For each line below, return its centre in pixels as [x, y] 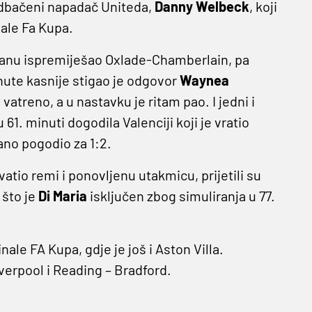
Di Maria [64, 196]
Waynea [204, 80]
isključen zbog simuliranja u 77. [182, 196]
